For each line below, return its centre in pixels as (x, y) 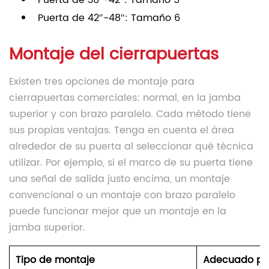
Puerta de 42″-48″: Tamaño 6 (109, 18)
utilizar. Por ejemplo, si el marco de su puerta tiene (131, 163)
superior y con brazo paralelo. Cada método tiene (130, 114)
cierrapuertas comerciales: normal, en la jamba (125, 98)
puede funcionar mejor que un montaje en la (118, 212)
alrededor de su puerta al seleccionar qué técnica (131, 147)
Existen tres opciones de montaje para (102, 82)
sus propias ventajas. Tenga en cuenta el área (122, 131)
